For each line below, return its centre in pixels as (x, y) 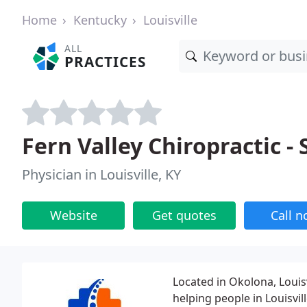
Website (73, 215)
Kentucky (100, 20)
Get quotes (184, 215)
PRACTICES (106, 62)
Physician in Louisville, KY (101, 174)
